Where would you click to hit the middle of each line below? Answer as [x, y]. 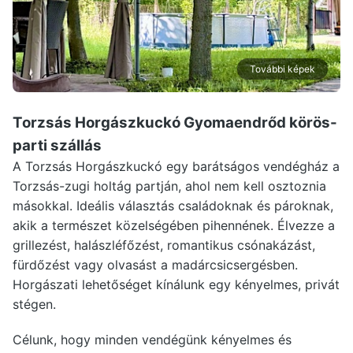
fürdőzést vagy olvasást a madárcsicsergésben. [155, 265]
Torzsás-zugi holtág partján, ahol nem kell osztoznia [169, 186]
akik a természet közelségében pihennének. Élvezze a [174, 225]
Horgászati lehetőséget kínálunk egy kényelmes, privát [176, 284]
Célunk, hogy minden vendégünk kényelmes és [152, 340]
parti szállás [57, 145]
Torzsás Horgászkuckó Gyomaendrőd [151, 123]
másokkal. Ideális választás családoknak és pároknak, [173, 206]
